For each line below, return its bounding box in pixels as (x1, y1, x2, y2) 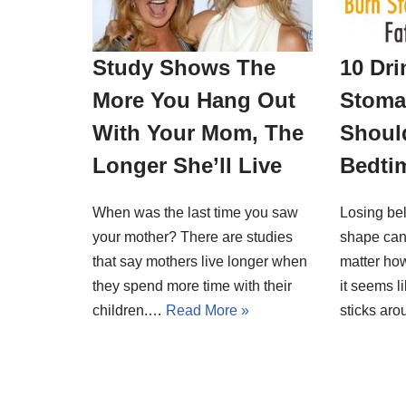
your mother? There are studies (92, 229, 293, 246)
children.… (92, 303, 166, 319)
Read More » (166, 303, 249, 319)
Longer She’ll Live (92, 153, 282, 179)
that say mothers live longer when (92, 254, 307, 270)
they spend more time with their (92, 278, 292, 295)
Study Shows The (92, 55, 275, 81)
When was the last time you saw (92, 205, 298, 221)
